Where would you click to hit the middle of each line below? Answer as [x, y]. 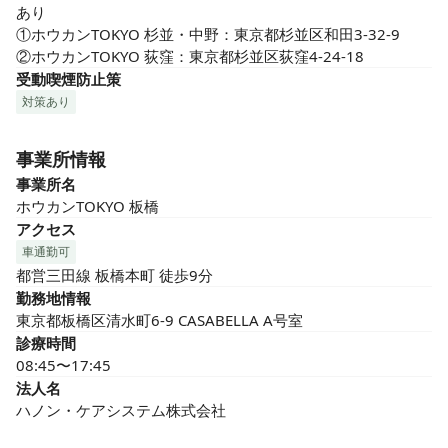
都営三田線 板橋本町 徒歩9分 [114, 275]
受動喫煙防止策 [68, 79]
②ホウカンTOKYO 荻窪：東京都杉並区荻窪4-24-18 [190, 56]
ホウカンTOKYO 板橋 [87, 206]
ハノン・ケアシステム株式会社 [121, 410]
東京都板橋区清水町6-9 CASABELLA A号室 [159, 320]
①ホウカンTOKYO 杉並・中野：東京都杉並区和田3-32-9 [208, 34]
